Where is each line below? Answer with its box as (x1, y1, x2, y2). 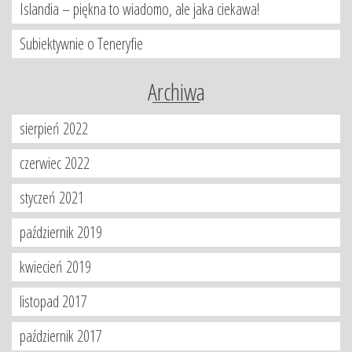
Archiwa (147, 75, 205, 108)
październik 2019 (20, 222, 102, 243)
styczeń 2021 (20, 187, 84, 208)
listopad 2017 (20, 291, 87, 312)
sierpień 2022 (20, 118, 88, 139)
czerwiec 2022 (20, 152, 90, 174)
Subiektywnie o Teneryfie (20, 33, 143, 54)
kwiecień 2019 (20, 256, 91, 277)
